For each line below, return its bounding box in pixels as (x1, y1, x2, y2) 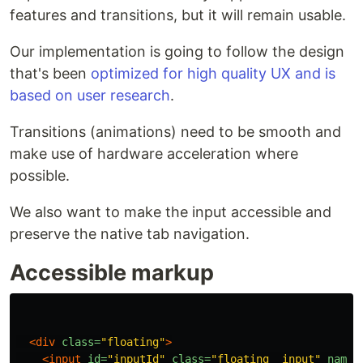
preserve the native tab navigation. (10, 224, 250, 242)
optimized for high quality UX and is (91, 64, 335, 82)
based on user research (10, 86, 170, 104)
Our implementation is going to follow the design (10, 42, 344, 60)
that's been (10, 64, 91, 82)
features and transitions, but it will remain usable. (10, 6, 346, 23)
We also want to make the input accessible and (10, 203, 331, 220)
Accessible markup (10, 258, 214, 286)
